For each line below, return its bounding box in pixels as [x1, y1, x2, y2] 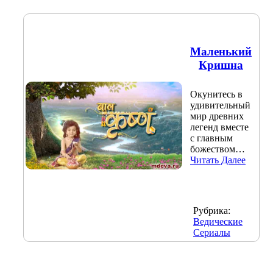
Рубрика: [193, 205, 230, 216]
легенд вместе [190, 122, 249, 133]
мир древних [190, 111, 244, 122]
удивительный [190, 100, 250, 111]
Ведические [193, 216, 243, 227]
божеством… [190, 144, 245, 155]
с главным [190, 133, 233, 144]
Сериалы [193, 227, 230, 238]
